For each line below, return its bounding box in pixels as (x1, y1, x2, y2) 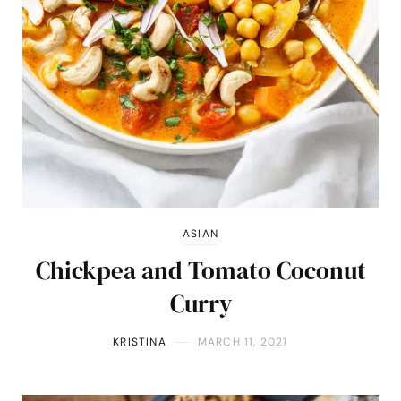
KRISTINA (113, 335, 166, 350)
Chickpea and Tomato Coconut (35, 254, 366, 288)
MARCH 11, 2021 (197, 335, 288, 350)
